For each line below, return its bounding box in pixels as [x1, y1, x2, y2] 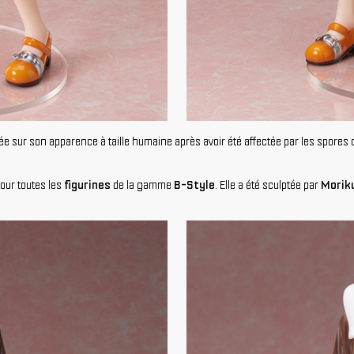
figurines [64, 178, 113, 193]
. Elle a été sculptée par [215, 178, 321, 193]
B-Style [174, 178, 215, 193]
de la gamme [113, 178, 174, 193]
